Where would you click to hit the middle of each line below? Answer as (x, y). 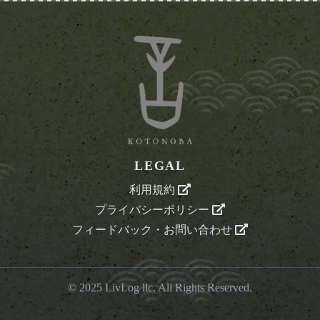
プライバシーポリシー (154, 210)
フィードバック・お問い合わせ (154, 230)
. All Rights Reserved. (202, 287)
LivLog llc (129, 287)
